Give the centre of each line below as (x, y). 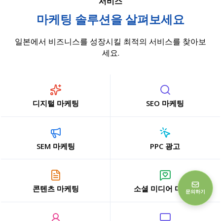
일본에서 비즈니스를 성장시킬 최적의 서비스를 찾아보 (110, 42)
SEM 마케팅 (55, 146)
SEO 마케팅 (165, 103)
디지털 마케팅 (55, 103)
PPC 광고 (165, 146)
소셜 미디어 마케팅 (165, 189)
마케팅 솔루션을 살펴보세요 (110, 19)
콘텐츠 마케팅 (55, 189)
